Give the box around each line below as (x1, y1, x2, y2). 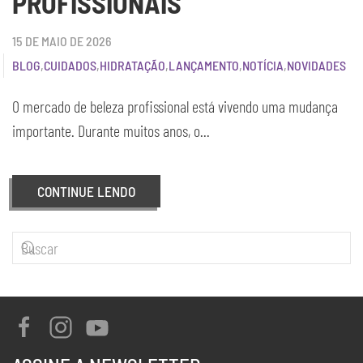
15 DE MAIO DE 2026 (12, 33, 112, 49)
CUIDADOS (44, 58, 96, 73)
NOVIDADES (287, 58, 346, 73)
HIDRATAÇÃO (100, 58, 165, 73)
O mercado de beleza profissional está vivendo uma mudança (12, 96, 338, 116)
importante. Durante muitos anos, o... (12, 121, 210, 140)
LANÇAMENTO (169, 58, 239, 73)
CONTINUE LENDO (37, 182, 135, 200)
